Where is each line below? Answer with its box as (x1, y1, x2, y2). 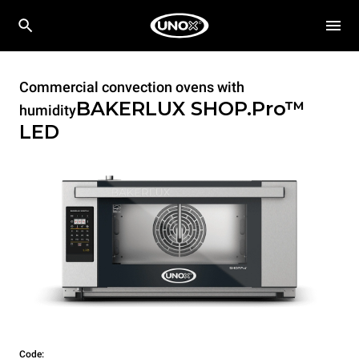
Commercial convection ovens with (19, 79, 244, 95)
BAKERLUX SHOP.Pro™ (76, 97, 305, 120)
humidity (19, 102, 76, 119)
